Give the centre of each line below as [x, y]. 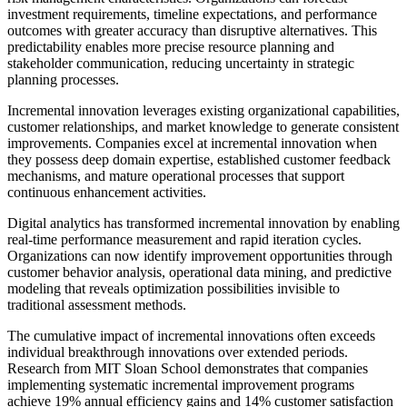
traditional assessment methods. [97, 305]
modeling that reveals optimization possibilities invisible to [174, 289]
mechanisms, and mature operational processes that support [176, 176]
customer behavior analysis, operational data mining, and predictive [199, 273]
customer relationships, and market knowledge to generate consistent [203, 127]
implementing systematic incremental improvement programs [181, 385]
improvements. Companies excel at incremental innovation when [192, 144]
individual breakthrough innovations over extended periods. [178, 352]
